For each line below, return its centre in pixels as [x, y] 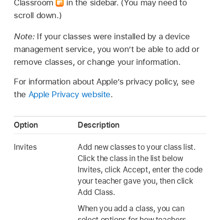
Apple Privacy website [69, 94]
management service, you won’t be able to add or [107, 49]
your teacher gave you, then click [136, 181]
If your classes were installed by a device [113, 37]
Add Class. [96, 192]
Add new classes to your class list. [137, 147]
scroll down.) [38, 15]
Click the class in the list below [130, 159]
